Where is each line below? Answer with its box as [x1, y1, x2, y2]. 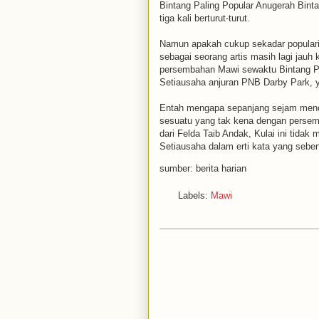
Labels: [178, 190, 211, 201]
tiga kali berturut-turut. [159, 12, 250, 23]
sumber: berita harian [159, 162, 246, 174]
